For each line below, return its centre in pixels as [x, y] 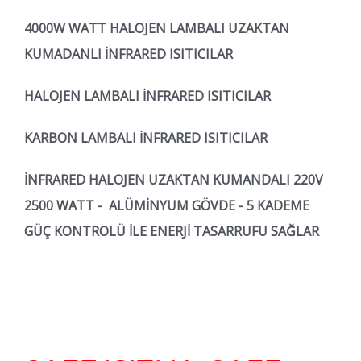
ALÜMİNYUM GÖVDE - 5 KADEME [209, 205]
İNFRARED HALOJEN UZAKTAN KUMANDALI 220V [174, 179]
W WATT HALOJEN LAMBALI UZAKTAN [171, 28]
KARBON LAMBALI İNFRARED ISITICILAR [146, 137]
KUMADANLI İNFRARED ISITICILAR [130, 54]
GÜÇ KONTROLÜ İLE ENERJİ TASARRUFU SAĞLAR [172, 231]
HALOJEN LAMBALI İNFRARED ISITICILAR [147, 95]
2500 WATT [59, 205]
